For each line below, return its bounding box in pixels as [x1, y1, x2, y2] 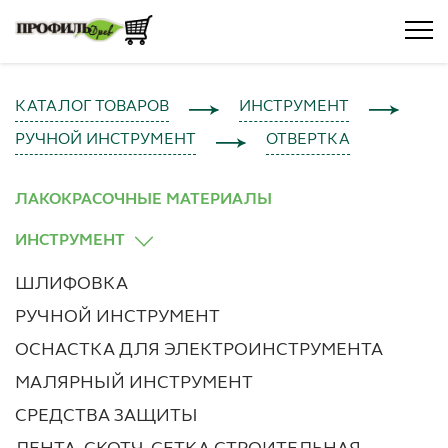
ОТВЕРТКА [266, 131, 350, 148]
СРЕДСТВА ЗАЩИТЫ [15, 406, 198, 425]
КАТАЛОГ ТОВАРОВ [15, 98, 169, 115]
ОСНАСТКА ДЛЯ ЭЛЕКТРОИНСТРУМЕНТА [15, 340, 383, 359]
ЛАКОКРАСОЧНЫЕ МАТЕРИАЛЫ [15, 191, 272, 208]
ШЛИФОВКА [15, 274, 128, 293]
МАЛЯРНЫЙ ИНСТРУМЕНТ [15, 373, 253, 392]
